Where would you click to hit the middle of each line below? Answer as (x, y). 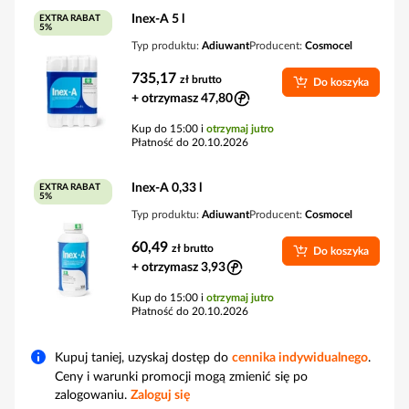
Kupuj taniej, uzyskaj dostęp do (143, 358)
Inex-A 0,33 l (167, 188)
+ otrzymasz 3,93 (178, 267)
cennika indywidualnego (300, 358)
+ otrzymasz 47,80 (182, 99)
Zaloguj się (160, 395)
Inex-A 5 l (158, 19)
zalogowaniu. (93, 395)
